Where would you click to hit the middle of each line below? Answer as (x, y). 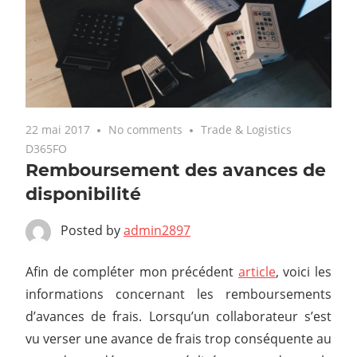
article (257, 271)
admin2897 (157, 230)
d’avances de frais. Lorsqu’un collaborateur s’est (178, 316)
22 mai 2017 (58, 129)
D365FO (46, 148)
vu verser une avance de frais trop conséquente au (178, 338)
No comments (146, 129)
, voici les (304, 271)
